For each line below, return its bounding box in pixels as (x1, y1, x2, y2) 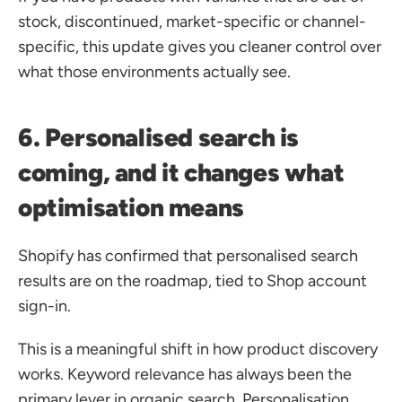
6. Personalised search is (18, 122, 300, 153)
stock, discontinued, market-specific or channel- (18, 12, 366, 31)
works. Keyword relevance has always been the (18, 364, 352, 384)
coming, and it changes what (18, 157, 345, 188)
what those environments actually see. (18, 62, 291, 82)
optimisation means (18, 192, 244, 223)
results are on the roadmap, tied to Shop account (18, 271, 367, 291)
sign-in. (18, 296, 74, 316)
